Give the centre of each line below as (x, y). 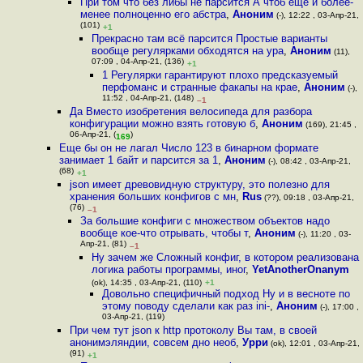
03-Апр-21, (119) (133, 318)
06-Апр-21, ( (92, 136)
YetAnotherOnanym (300, 269)
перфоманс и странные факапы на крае (199, 87)
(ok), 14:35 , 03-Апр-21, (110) (146, 282)
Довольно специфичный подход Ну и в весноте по (226, 294)
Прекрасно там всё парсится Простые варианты (209, 38)
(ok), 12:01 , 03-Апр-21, (314, 343)
